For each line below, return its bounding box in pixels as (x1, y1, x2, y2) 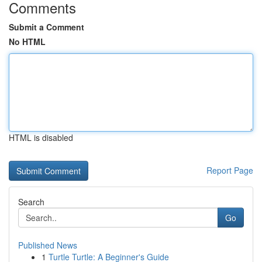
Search (18, 196, 44, 208)
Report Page (206, 164, 253, 176)
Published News (18, 239, 77, 251)
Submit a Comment (9, 21, 84, 33)
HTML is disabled (9, 132, 73, 143)
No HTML (9, 36, 46, 47)
